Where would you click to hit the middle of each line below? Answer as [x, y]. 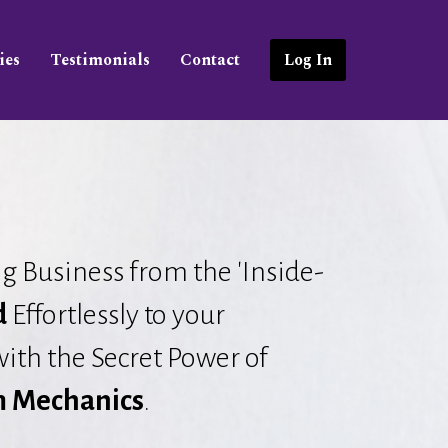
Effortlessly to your [116, 314]
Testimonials [100, 60]
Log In [308, 60]
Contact [210, 60]
